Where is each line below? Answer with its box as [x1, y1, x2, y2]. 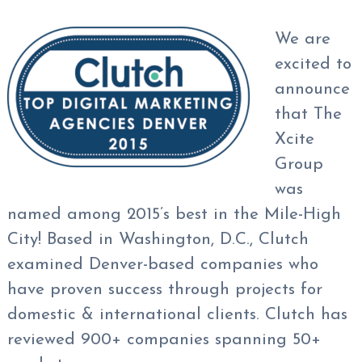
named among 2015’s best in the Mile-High [6, 205, 341, 223]
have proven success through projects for [6, 280, 322, 298]
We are [275, 30, 331, 48]
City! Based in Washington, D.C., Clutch [6, 230, 309, 248]
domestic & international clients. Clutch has [6, 305, 347, 323]
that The [275, 105, 343, 123]
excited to [275, 55, 352, 73]
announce [275, 80, 351, 98]
